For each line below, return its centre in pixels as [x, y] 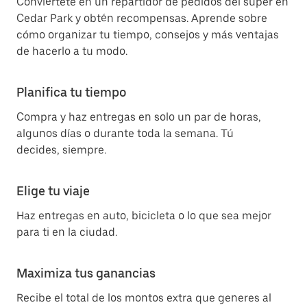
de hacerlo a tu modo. [72, 51]
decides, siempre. [61, 150]
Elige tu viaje [53, 191]
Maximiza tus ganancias [86, 273]
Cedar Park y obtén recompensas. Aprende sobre [142, 18]
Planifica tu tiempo [72, 92]
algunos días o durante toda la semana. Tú [125, 133]
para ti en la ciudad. [67, 232]
